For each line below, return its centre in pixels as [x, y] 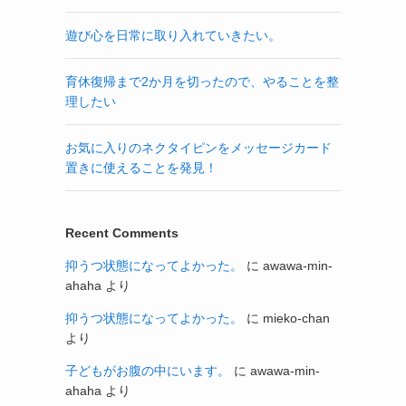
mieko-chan [296, 318]
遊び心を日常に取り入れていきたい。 [173, 35]
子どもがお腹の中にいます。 [148, 371]
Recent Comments [122, 233]
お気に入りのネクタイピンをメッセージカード [198, 148]
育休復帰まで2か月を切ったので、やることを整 [202, 82]
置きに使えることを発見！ [141, 168]
